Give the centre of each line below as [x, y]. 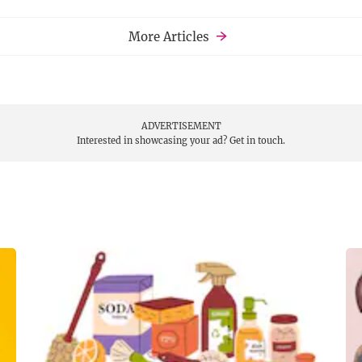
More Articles [169, 37]
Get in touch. [257, 141]
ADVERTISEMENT [181, 126]
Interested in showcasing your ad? [153, 141]
